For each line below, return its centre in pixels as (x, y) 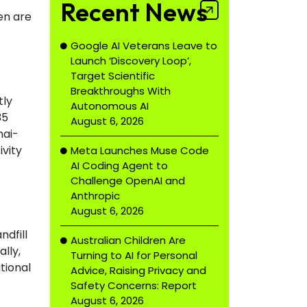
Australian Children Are (128, 240)
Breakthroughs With (121, 91)
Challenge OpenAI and (128, 181)
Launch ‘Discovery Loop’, (131, 61)
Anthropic (95, 196)
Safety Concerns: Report (134, 285)
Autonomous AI (110, 106)
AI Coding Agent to (119, 165)
